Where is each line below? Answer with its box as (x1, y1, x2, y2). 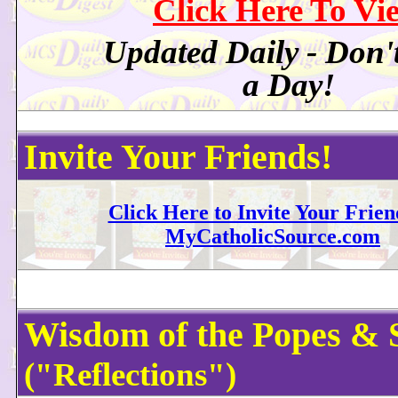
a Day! (242, 67, 335, 104)
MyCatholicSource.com (165, 225, 380, 248)
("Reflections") (24, 356, 236, 393)
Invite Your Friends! (24, 137, 332, 177)
